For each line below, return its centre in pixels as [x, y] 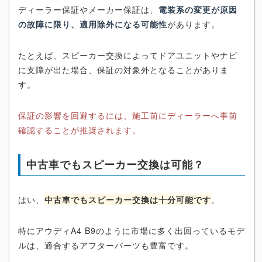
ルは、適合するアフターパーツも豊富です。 [106, 245]
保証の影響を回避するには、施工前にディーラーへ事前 [128, 116]
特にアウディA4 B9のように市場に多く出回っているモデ [132, 231]
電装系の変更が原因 [198, 10]
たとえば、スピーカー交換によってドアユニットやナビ [128, 55]
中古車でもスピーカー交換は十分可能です [128, 200]
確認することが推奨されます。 [80, 130]
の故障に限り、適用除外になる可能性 [93, 24]
